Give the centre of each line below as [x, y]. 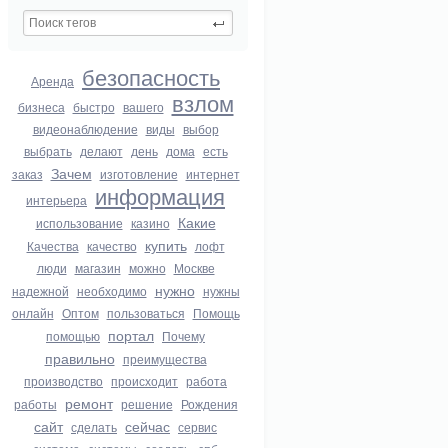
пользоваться [145, 312]
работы [35, 403]
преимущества [164, 358]
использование [79, 222]
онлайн [32, 312]
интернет [212, 173]
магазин [97, 267]
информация [160, 195]
